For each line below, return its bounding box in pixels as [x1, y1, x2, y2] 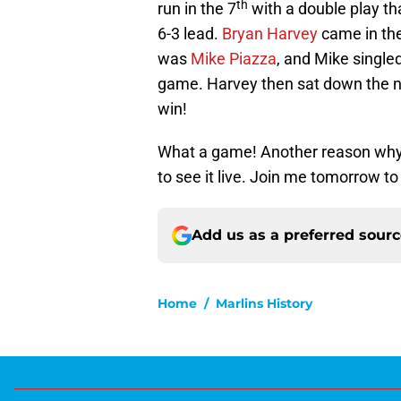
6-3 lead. [158, 24, 222, 44]
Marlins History [216, 295, 312, 312]
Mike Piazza [191, 49, 277, 69]
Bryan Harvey [222, 24, 318, 44]
